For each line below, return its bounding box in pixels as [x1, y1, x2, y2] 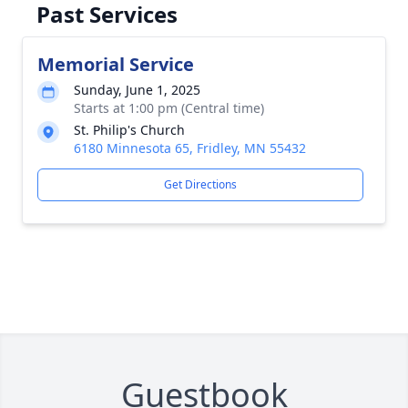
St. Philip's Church [74, 121, 185, 138]
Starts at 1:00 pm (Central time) [74, 99, 264, 117]
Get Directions [164, 177, 237, 192]
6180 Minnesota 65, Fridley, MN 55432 [74, 139, 306, 157]
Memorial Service [37, 52, 194, 76]
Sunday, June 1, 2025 [74, 81, 200, 98]
